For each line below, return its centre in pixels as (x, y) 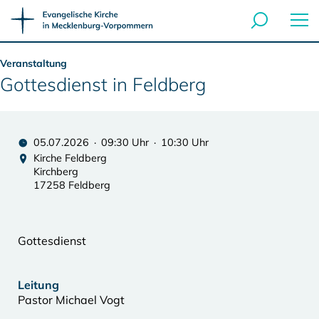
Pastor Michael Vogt (71, 300)
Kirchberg (56, 172)
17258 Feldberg (72, 185)
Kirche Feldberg (70, 158)
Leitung (38, 285)
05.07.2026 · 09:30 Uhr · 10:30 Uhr (121, 142)
